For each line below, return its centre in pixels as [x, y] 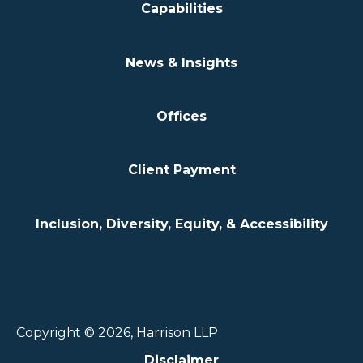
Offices [181, 117]
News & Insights [181, 62]
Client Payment [181, 170]
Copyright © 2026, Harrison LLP [117, 333]
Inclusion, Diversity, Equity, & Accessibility [181, 224]
